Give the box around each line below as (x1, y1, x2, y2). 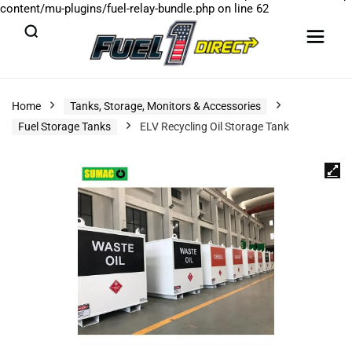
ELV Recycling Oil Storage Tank (140, 120, 289, 133)
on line (214, 2, 256, 16)
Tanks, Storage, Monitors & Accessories (70, 100, 261, 112)
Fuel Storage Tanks (18, 120, 111, 133)
